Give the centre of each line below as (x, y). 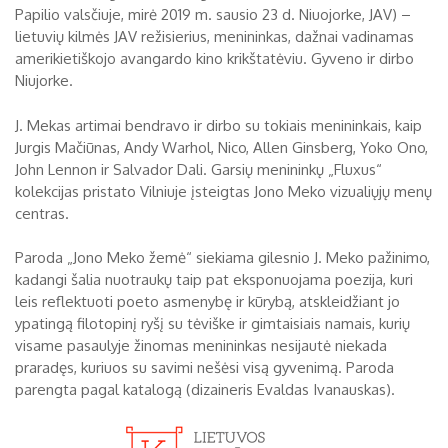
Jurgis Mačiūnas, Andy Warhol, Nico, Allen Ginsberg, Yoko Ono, (221, 147)
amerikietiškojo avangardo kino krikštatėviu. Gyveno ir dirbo (214, 58)
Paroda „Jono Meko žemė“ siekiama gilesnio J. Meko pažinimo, (222, 257)
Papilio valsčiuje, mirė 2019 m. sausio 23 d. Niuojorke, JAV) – (213, 14)
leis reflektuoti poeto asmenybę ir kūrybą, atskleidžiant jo (207, 301)
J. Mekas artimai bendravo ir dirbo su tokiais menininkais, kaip (218, 125)
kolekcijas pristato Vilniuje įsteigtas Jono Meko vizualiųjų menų (223, 191)
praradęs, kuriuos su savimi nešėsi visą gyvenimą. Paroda (204, 367)
